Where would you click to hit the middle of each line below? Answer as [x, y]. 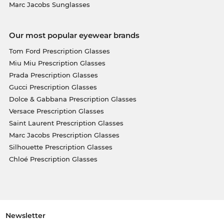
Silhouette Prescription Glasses [60, 147]
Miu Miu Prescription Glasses [57, 63]
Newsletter [25, 215]
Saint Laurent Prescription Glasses [66, 123]
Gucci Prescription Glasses [53, 87]
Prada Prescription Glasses [53, 75]
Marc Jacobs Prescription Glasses [64, 135]
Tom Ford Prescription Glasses [59, 51]
